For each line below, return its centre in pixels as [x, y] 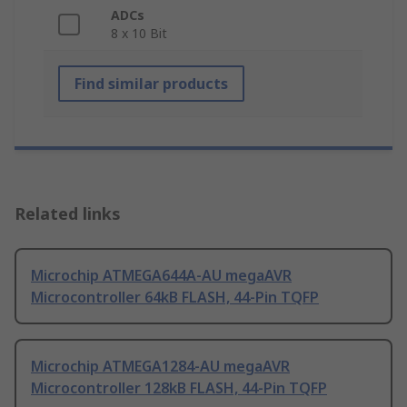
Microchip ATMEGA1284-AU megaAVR [160, 367]
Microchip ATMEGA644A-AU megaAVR [161, 276]
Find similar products [151, 84]
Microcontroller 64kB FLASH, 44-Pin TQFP [175, 298]
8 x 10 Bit [139, 34]
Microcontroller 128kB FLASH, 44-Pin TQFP [179, 388]
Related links [68, 214]
